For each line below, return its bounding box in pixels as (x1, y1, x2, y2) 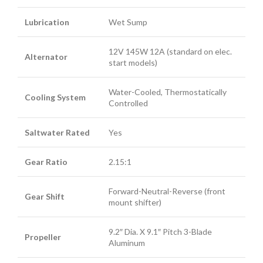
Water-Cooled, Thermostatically (109, 86, 227, 97)
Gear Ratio (25, 156, 68, 167)
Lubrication (25, 16, 69, 27)
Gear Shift (25, 191, 65, 201)
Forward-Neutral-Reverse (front (109, 186, 225, 196)
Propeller (25, 231, 61, 242)
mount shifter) (109, 197, 161, 207)
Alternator (25, 51, 68, 62)
